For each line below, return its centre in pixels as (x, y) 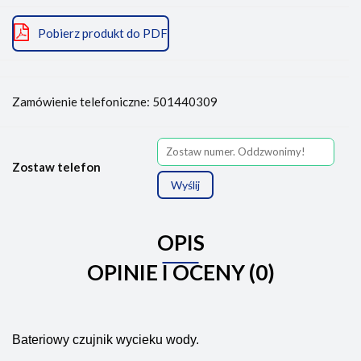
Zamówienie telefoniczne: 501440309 (115, 101)
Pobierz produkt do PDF (103, 33)
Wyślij (185, 185)
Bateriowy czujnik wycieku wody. (106, 339)
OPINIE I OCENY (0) (180, 272)
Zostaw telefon (56, 166)
